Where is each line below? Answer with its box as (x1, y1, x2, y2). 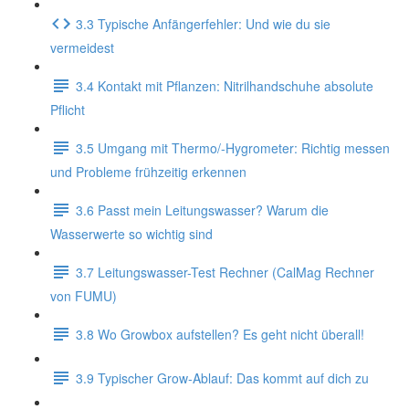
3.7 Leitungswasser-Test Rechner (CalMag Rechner (76, 262, 374, 281)
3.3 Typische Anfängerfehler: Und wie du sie (76, 14, 330, 33)
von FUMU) (50, 287, 117, 305)
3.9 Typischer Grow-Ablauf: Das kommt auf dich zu (76, 368, 369, 387)
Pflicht (50, 100, 85, 119)
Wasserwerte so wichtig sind (50, 225, 213, 243)
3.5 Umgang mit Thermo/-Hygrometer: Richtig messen (76, 138, 390, 157)
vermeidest (50, 38, 114, 57)
